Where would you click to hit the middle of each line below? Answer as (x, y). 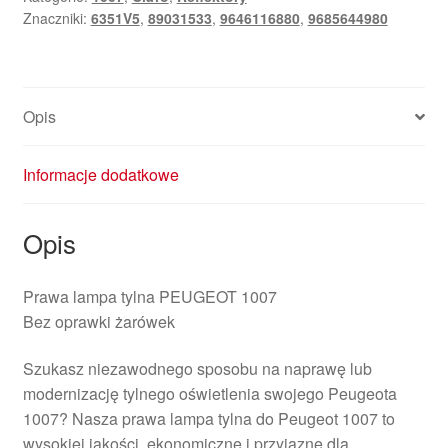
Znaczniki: (56, 18)
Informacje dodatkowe (100, 175)
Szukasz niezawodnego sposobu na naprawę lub (197, 369)
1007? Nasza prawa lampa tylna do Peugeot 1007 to (208, 419)
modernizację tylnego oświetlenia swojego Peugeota (209, 394)
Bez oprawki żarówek (98, 321)
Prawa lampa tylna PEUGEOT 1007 (149, 296)
